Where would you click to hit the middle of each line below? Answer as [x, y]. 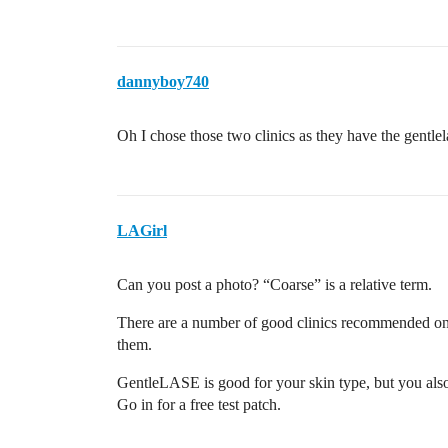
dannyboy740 [163, 81]
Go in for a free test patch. [199, 404]
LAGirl [142, 230]
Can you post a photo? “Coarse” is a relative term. [274, 284]
